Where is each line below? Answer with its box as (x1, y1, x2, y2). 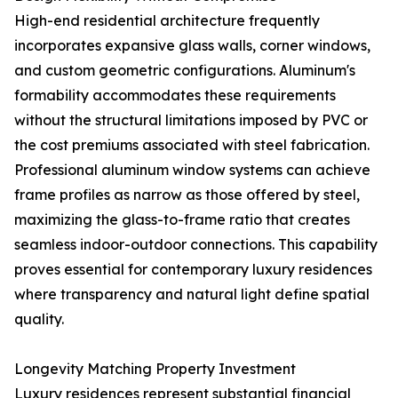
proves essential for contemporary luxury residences (14, 260, 372, 278)
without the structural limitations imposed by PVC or (14, 111, 368, 129)
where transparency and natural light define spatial (14, 285, 370, 303)
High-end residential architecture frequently (14, 12, 320, 29)
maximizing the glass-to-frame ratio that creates (14, 211, 350, 228)
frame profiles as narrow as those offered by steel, (14, 186, 360, 203)
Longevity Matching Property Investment (14, 360, 296, 378)
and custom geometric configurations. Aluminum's (14, 61, 355, 79)
